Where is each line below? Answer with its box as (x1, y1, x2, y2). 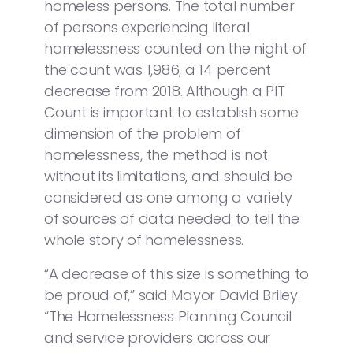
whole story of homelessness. (44, 229, 243, 250)
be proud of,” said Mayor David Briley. (44, 284, 300, 305)
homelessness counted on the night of (44, 38, 307, 58)
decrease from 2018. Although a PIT (44, 80, 285, 101)
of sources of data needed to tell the (44, 208, 299, 229)
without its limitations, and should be (44, 165, 292, 186)
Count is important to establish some (44, 102, 299, 122)
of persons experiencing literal (44, 17, 250, 37)
